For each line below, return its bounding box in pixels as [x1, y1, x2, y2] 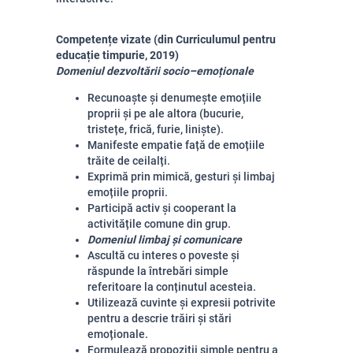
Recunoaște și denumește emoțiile [87, 91, 262, 104]
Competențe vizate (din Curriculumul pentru [56, 33, 276, 46]
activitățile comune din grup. [87, 217, 231, 230]
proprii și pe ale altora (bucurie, [87, 107, 243, 120]
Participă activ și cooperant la [87, 202, 236, 214]
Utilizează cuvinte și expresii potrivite [87, 296, 276, 309]
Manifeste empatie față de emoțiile [87, 139, 265, 151]
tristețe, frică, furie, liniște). [87, 123, 224, 136]
